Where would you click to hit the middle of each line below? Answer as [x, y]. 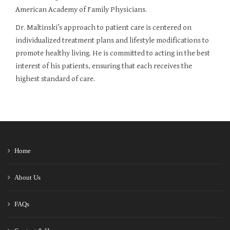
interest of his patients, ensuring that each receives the [104, 66]
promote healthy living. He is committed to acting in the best [113, 53]
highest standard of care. [55, 79]
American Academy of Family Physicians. [81, 9]
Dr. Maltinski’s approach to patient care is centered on [103, 27]
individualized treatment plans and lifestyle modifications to [112, 40]
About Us [27, 177]
